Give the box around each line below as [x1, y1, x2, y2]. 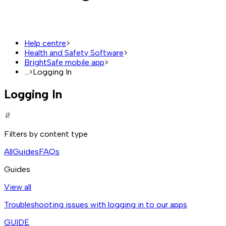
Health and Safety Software [24, 47, 124, 58]
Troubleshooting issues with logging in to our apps [4, 199, 187, 209]
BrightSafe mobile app [24, 57, 104, 67]
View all [4, 182, 31, 192]
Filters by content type [4, 129, 88, 139]
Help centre [24, 38, 66, 48]
